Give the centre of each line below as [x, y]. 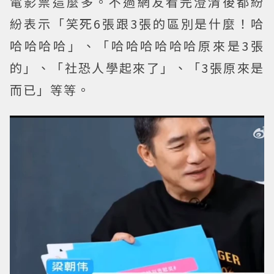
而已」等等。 [50, 90]
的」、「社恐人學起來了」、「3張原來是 [137, 68]
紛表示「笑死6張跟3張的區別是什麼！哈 [137, 24]
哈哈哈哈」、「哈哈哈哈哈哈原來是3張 [137, 46]
